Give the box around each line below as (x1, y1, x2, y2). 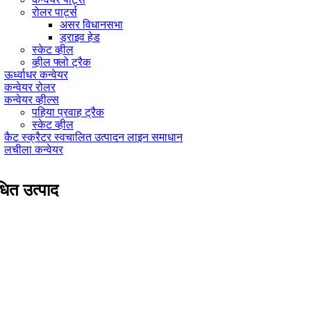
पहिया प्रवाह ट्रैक (32, 106, 104, 118)
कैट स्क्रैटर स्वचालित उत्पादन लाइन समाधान (4, 131, 183, 143)
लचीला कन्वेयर (4, 143, 63, 155)
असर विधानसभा (60, 18, 123, 31)
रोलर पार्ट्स (32, 6, 77, 18)
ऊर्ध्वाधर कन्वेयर (4, 68, 68, 81)
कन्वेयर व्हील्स (4, 93, 59, 106)
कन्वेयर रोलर (4, 81, 56, 93)
